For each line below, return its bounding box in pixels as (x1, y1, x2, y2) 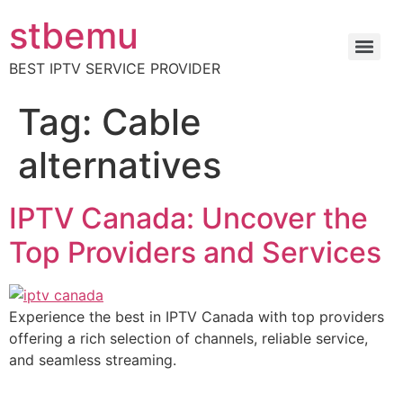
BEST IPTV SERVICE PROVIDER (9, 59, 220, 77)
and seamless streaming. (9, 351, 176, 369)
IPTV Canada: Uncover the (9, 201, 368, 236)
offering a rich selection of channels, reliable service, (9, 329, 368, 347)
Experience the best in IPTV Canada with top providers (9, 308, 384, 326)
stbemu (9, 13, 139, 58)
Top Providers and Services (9, 235, 381, 270)
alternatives (18, 143, 221, 187)
